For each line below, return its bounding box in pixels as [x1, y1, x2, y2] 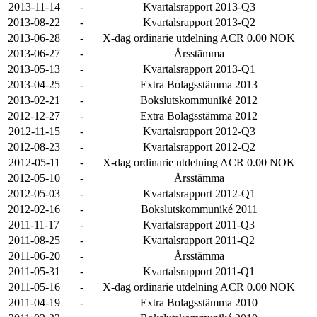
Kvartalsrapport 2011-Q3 [143, 219, 255, 231]
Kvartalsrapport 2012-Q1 [142, 188, 255, 200]
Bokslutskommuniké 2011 [140, 203, 258, 215]
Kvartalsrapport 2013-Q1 [142, 63, 255, 75]
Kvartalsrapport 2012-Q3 [142, 125, 255, 137]
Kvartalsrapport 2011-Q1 [143, 265, 255, 277]
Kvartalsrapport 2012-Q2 [142, 141, 255, 153]
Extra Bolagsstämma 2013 [140, 79, 258, 91]
